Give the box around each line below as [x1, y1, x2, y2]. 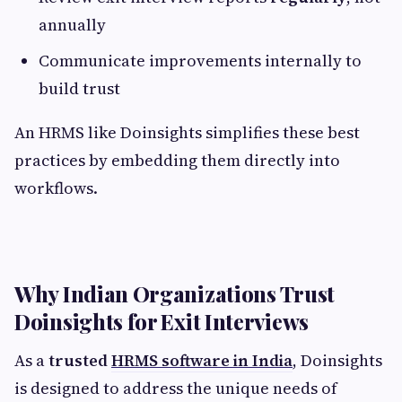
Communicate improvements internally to [39, 49, 362, 72]
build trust [39, 77, 120, 100]
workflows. [14, 177, 98, 199]
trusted [48, 349, 111, 371]
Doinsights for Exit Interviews [14, 307, 309, 336]
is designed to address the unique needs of [14, 377, 337, 399]
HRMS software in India [111, 349, 293, 371]
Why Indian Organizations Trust [14, 279, 336, 308]
